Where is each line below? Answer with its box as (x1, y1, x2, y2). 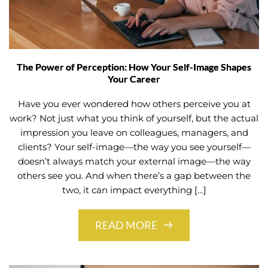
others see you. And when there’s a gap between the (17, 169, 251, 181)
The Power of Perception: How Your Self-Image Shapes (17, 60, 251, 72)
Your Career (108, 72, 160, 84)
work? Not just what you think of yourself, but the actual (10, 112, 258, 124)
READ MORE (95, 218, 157, 232)
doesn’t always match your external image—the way (17, 155, 251, 167)
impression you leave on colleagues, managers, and (20, 126, 248, 138)
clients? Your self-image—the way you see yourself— (17, 141, 251, 153)
